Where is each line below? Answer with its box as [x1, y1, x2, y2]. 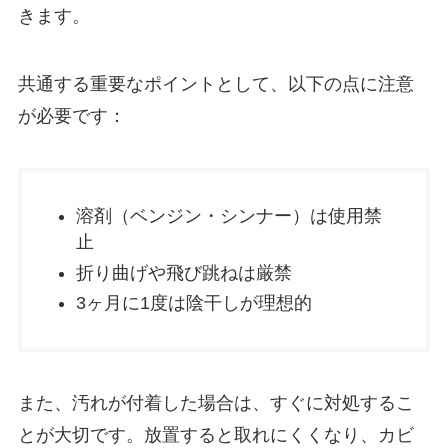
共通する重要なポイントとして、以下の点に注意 [17, 74, 414, 95]
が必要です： [17, 106, 126, 127]
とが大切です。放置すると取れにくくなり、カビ [17, 425, 414, 446]
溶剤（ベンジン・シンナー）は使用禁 [75, 206, 382, 227]
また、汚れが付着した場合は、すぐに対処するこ [17, 393, 414, 414]
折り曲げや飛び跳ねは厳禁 [75, 262, 292, 283]
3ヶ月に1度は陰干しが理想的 [75, 293, 312, 314]
